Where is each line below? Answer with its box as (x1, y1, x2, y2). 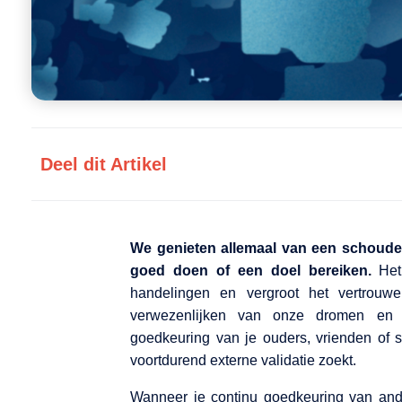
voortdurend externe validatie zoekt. (130, 353, 356, 368)
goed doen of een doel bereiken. (130, 263, 371, 278)
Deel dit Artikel (40, 154, 167, 174)
